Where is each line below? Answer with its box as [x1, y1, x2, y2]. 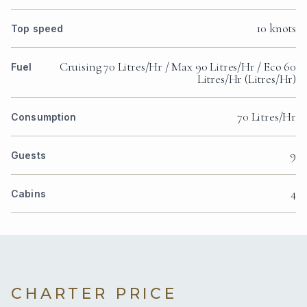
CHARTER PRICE [11, 284, 177, 304]
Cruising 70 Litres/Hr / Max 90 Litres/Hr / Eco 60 [59, 59, 296, 75]
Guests [11, 149, 46, 162]
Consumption [11, 111, 77, 123]
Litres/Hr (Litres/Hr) [197, 71, 296, 87]
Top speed [11, 23, 64, 35]
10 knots [256, 21, 296, 36]
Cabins [11, 188, 46, 200]
